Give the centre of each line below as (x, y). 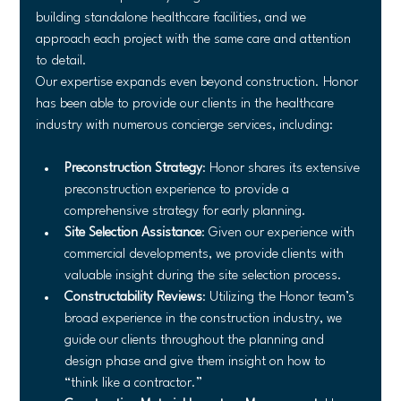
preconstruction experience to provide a (179, 190)
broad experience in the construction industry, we (205, 319)
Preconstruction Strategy (134, 168)
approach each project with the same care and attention (196, 39)
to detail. (62, 61)
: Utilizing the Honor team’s (281, 297)
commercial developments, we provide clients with (206, 254)
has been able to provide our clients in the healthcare (187, 104)
